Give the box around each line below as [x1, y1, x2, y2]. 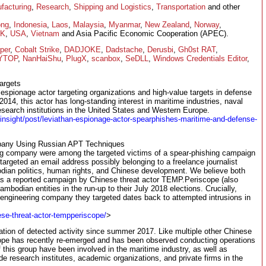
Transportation [156, 2, 205, 11]
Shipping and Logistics [74, 2, 151, 11]
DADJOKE [64, 45, 101, 54]
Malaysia [73, 20, 104, 29]
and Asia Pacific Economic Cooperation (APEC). [59, 28, 229, 38]
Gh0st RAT [178, 45, 216, 54]
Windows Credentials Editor [153, 53, 247, 63]
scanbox [91, 53, 121, 63]
